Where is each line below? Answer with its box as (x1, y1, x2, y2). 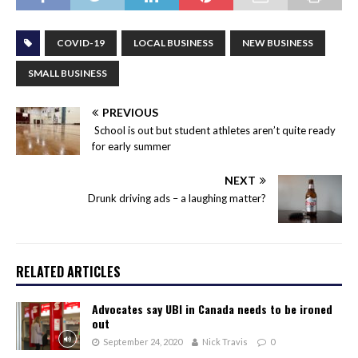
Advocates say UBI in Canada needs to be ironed (92, 300, 332, 317)
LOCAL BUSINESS (133, 36, 213, 49)
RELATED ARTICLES (16, 261, 121, 281)
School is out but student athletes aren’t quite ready (92, 123, 336, 137)
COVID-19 (57, 36, 105, 49)
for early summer (92, 139, 171, 153)
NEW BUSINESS (242, 36, 313, 49)
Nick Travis (202, 336, 248, 347)
